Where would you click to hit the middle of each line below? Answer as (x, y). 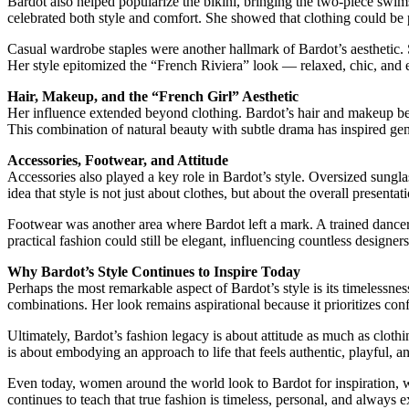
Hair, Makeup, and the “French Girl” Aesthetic (153, 96)
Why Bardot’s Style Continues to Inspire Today (154, 271)
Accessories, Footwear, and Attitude (118, 160)
